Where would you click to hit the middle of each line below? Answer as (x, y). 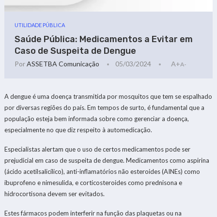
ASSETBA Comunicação (63, 64)
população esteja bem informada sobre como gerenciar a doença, (96, 118)
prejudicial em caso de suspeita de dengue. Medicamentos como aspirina (107, 160)
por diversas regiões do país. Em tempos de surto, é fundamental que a (104, 107)
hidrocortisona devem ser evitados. (54, 194)
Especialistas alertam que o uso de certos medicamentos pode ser (97, 149)
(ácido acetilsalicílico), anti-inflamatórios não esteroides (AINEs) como (102, 171)
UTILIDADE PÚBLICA (40, 25)
